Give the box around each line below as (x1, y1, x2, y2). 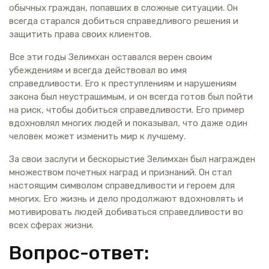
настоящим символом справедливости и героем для (9, 180, 235, 191)
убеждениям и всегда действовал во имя (9, 64, 187, 76)
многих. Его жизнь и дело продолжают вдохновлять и (9, 193, 243, 204)
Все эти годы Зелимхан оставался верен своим (9, 51, 212, 62)
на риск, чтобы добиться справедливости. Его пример (9, 104, 244, 115)
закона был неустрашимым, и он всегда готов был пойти (9, 91, 253, 102)
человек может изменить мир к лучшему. (9, 130, 186, 142)
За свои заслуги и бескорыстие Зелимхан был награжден (9, 153, 255, 165)
